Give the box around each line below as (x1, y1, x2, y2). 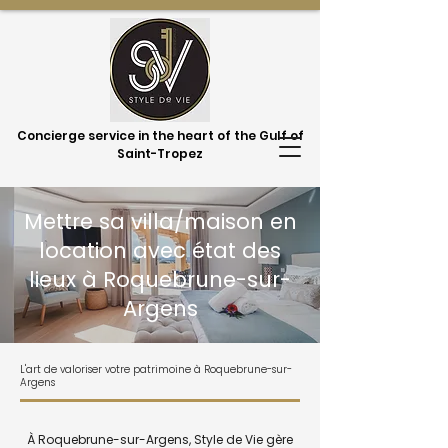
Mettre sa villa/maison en (23, 207, 297, 236)
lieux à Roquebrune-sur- (29, 265, 291, 294)
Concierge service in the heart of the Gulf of (16, 127, 304, 144)
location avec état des (39, 236, 281, 265)
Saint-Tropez (117, 145, 203, 162)
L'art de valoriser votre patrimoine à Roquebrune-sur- (20, 362, 292, 377)
